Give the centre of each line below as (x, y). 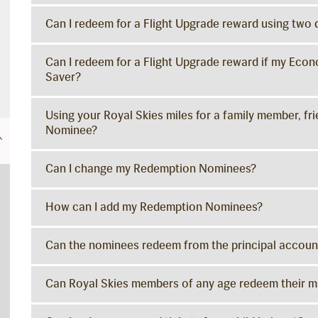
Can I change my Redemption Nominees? (151, 169)
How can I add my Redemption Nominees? (154, 207)
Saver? (63, 77)
